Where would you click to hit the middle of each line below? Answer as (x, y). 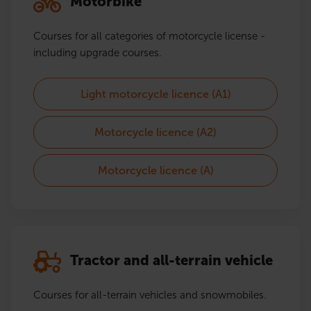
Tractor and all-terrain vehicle (170, 261)
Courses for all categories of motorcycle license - (149, 36)
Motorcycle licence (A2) (155, 133)
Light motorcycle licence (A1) (155, 94)
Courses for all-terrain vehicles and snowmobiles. (150, 295)
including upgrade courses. (98, 53)
